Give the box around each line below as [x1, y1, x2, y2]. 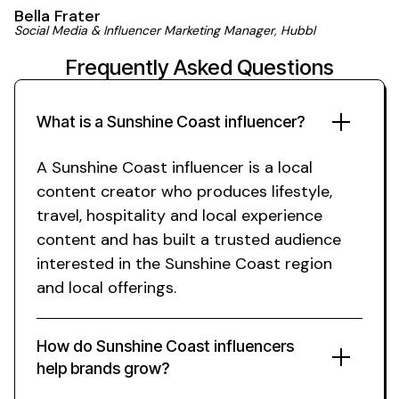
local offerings [69, 277, 174, 299]
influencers [210, 337, 294, 356]
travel [37, 205, 79, 227]
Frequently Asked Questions [65, 54, 334, 81]
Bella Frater [14, 4, 101, 27]
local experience [202, 205, 322, 227]
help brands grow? [37, 359, 169, 379]
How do [37, 337, 96, 356]
